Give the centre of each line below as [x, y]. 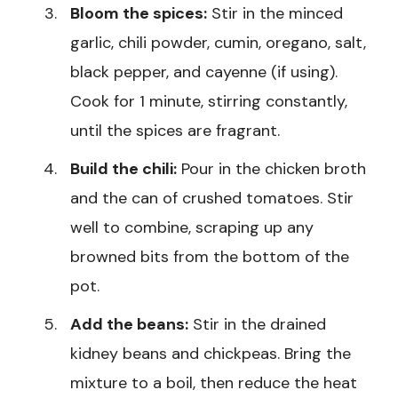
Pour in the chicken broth [271, 168]
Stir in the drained [257, 324]
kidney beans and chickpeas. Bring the [211, 353]
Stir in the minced [275, 13]
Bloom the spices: [139, 13]
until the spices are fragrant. [175, 130]
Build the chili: [123, 168]
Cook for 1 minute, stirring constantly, [209, 101]
